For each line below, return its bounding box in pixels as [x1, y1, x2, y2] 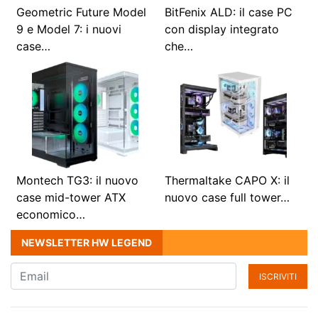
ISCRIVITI [259, 270, 297, 282]
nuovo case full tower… [165, 190, 290, 205]
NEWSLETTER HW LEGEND [21, 236, 152, 249]
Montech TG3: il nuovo [16, 173, 138, 188]
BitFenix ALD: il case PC [165, 5, 292, 20]
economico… [16, 207, 85, 222]
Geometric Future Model [16, 5, 146, 20]
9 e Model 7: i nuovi [16, 22, 121, 37]
